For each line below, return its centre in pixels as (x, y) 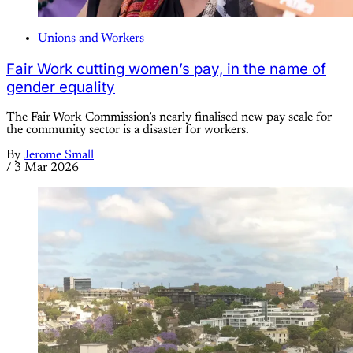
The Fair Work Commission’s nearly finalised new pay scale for (169, 117)
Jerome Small (59, 155)
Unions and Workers (91, 39)
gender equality (61, 87)
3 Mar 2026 (46, 167)
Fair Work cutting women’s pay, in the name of (166, 69)
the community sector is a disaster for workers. (128, 130)
